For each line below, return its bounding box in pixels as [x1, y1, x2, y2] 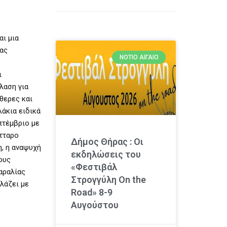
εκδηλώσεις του [70, 148, 141, 160]
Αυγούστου [70, 199, 119, 210]
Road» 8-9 [70, 186, 112, 198]
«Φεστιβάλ [70, 161, 117, 172]
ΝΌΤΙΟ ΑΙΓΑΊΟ [119, 53, 159, 61]
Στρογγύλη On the [70, 174, 146, 185]
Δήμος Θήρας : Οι [70, 136, 143, 147]
